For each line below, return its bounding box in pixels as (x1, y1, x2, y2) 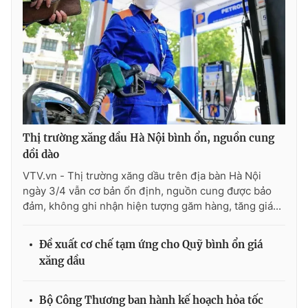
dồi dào (23, 148, 59, 162)
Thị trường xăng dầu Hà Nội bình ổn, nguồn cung (23, 131, 274, 145)
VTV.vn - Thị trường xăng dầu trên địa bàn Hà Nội (23, 169, 261, 183)
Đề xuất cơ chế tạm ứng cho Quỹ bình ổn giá (39, 238, 263, 252)
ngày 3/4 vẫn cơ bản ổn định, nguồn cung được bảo (23, 184, 272, 198)
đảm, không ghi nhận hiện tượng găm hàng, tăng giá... (23, 199, 281, 213)
